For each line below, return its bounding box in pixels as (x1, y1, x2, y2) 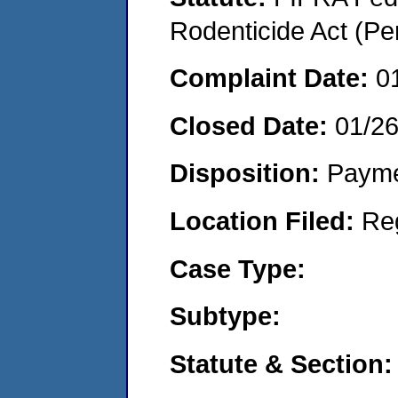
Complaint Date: (170, 63, 376, 93)
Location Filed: (170, 205, 362, 235)
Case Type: (170, 253, 306, 283)
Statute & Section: (170, 348, 393, 378)
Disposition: (170, 158, 327, 188)
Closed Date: (170, 110, 335, 140)
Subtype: (170, 301, 281, 331)
